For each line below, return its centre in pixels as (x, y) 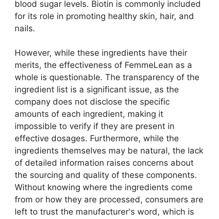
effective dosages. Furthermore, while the (97, 139)
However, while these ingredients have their (101, 53)
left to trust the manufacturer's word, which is (104, 212)
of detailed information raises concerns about (104, 163)
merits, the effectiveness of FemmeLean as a (103, 65)
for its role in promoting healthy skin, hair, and (104, 16)
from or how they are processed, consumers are (109, 200)
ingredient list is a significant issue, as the (97, 90)
